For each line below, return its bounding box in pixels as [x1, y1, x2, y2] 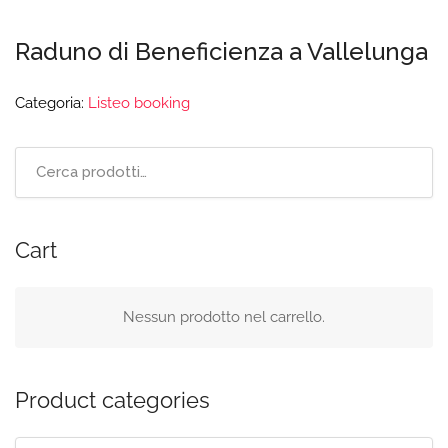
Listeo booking [88, 94, 190, 112]
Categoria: [15, 94, 88, 112]
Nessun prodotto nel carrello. [123, 308, 325, 326]
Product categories [15, 387, 210, 413]
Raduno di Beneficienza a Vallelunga [15, 37, 428, 66]
